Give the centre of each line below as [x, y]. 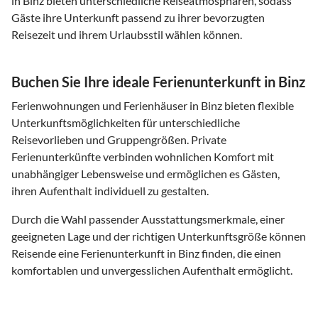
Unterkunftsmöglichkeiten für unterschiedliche [126, 122]
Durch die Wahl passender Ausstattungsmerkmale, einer [148, 219]
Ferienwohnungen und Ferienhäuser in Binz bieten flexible [153, 105]
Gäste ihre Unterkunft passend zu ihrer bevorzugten [138, 17]
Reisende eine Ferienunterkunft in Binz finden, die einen [146, 253]
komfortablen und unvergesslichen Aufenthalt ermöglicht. [152, 270]
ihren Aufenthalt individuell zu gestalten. [110, 190]
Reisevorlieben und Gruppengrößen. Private [119, 139]
